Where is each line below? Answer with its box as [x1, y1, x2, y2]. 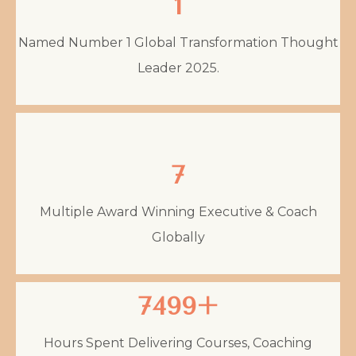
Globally [151, 229, 205, 245]
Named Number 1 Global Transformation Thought [17, 34, 339, 50]
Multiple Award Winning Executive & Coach [39, 203, 317, 219]
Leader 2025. [137, 60, 219, 75]
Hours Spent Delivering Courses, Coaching [44, 335, 312, 350]
